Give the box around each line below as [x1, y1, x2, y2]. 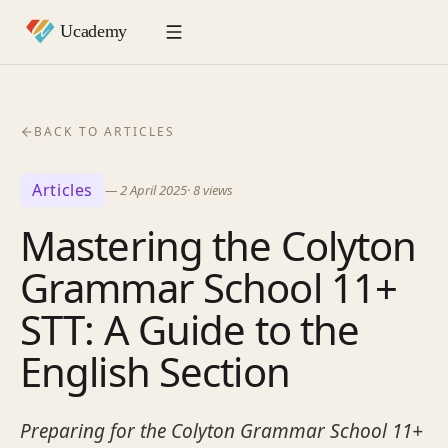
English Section [20, 344, 290, 399]
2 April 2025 [120, 180, 188, 199]
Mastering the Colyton [20, 218, 417, 273]
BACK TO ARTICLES [34, 123, 176, 140]
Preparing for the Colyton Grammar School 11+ [20, 418, 423, 444]
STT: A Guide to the [20, 302, 360, 357]
